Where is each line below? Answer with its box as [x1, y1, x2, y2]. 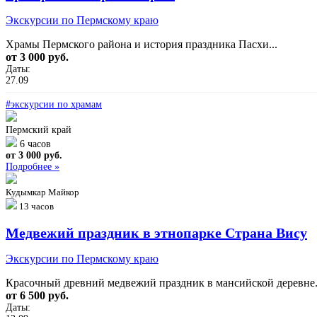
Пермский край [6, 124, 71, 135]
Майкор [48, 186, 79, 197]
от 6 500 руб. [6, 289, 69, 301]
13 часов [19, 200, 54, 212]
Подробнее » [6, 161, 59, 172]
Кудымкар [6, 186, 46, 197]
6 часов [20, 138, 51, 149]
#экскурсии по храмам [6, 98, 102, 110]
